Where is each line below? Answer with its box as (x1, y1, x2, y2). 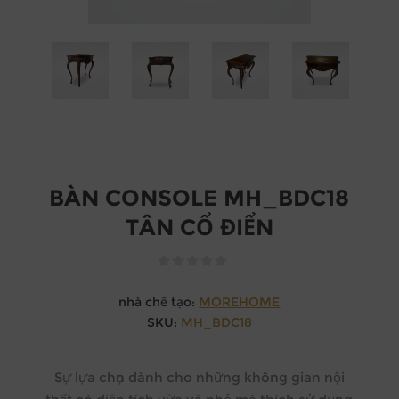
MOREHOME (199, 293, 281, 310)
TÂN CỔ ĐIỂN (125, 213, 273, 240)
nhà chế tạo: (118, 293, 196, 310)
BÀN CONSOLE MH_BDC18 (49, 183, 350, 211)
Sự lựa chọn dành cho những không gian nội (53, 368, 345, 386)
